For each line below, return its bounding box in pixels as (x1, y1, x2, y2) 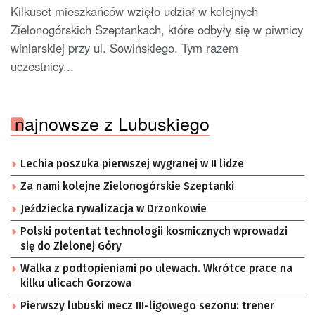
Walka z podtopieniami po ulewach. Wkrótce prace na (20, 262, 292, 276)
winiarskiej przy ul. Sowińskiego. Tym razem (11, 39, 238, 57)
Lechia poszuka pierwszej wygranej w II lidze (20, 157, 244, 171)
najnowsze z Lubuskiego (15, 110, 210, 136)
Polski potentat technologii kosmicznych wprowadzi (20, 225, 288, 238)
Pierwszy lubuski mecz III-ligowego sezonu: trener (20, 300, 274, 313)
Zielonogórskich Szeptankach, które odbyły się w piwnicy (11, 21, 303, 39)
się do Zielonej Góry (20, 240, 122, 253)
